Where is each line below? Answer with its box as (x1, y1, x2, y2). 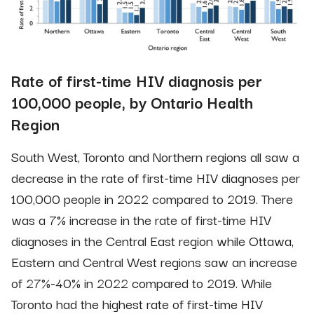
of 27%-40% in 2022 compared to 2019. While (11, 271, 272, 293)
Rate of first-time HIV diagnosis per (11, 67, 262, 93)
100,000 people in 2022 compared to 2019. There (11, 187, 293, 209)
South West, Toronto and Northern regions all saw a (11, 145, 299, 167)
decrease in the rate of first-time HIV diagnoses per (11, 166, 300, 188)
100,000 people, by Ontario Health (11, 88, 253, 114)
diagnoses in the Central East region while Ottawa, (11, 229, 294, 251)
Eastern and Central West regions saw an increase (11, 250, 297, 272)
